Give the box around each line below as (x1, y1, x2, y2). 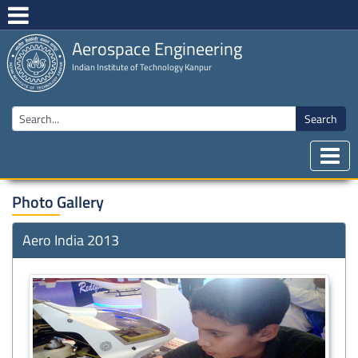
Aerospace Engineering (71, 35, 242, 62)
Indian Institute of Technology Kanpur (71, 60, 212, 74)
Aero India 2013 (22, 229, 119, 251)
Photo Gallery (12, 189, 104, 214)
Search (304, 109, 337, 127)
